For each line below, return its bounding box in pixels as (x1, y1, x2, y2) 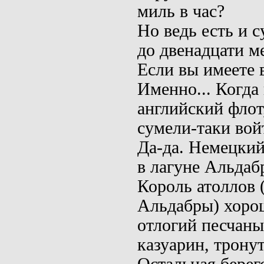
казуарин (137, 235, 204, 255)
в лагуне (137, 157, 204, 177)
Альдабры (137, 196, 213, 216)
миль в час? (137, 2, 225, 21)
